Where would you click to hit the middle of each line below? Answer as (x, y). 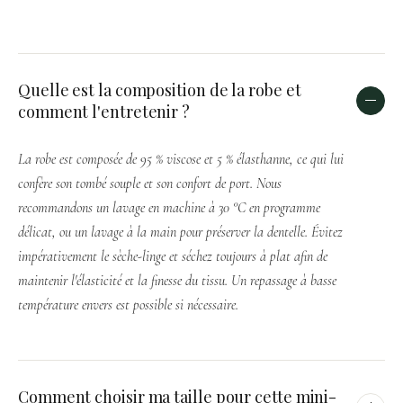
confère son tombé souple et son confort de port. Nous (150, 183)
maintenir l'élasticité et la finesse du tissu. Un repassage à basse (177, 280)
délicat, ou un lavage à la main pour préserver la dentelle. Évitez (180, 232)
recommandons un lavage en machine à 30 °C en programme (169, 207)
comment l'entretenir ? (104, 111)
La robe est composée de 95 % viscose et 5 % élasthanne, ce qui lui (181, 159)
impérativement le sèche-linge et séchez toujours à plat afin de (173, 256)
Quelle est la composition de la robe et (160, 90)
